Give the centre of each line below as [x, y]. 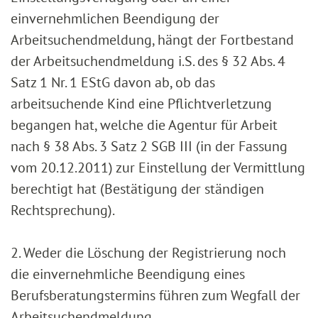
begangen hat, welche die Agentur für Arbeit [144, 125]
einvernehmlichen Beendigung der [115, 19]
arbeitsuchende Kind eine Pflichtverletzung [141, 104]
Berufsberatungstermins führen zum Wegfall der [155, 296]
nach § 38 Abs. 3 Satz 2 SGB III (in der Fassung [149, 147]
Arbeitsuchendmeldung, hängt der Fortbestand [152, 40]
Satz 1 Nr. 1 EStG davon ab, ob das [113, 83]
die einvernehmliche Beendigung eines [128, 274]
